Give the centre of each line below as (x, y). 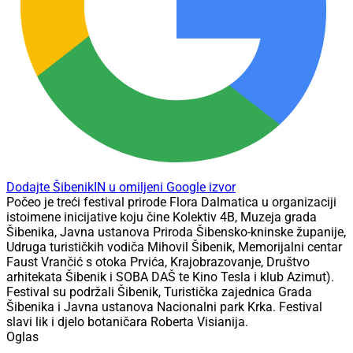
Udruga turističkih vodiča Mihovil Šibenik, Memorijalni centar (174, 247)
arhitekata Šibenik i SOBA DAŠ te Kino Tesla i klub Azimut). (170, 277)
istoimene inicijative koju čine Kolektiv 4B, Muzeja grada (162, 217)
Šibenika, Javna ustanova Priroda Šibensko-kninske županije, (176, 232)
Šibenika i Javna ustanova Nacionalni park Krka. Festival (164, 307)
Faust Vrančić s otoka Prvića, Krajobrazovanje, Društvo (158, 262)
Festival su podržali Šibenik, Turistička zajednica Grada (159, 292)
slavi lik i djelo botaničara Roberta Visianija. (127, 322)
